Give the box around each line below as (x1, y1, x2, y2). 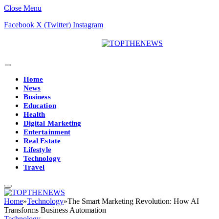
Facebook (4, 21, 34, 29)
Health (23, 110, 45, 118)
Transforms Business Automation (4, 206, 106, 214)
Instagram (73, 21, 103, 29)
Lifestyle (23, 146, 51, 153)
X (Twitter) (36, 21, 71, 29)
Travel (23, 163, 45, 171)
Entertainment (23, 128, 70, 136)
